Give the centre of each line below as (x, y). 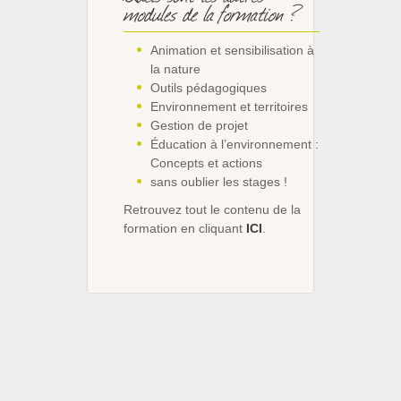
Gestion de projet (199, 125)
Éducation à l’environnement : (235, 144)
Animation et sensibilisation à (232, 50)
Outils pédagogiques (209, 87)
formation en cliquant (185, 228)
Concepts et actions (206, 162)
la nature (175, 68)
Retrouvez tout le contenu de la (212, 209)
